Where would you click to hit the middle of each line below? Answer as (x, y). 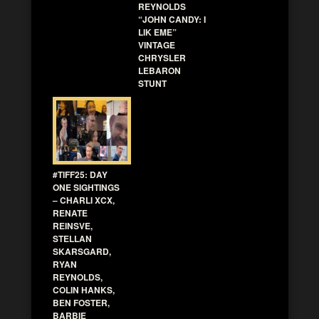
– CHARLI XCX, (84, 200)
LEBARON (159, 70)
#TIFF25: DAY (80, 174)
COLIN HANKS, (84, 289)
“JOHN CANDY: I (172, 19)
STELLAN (72, 238)
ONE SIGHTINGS (86, 187)
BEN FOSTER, (81, 302)
